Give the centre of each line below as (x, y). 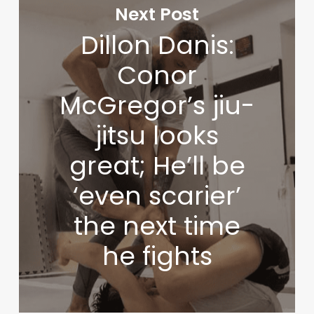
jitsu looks (157, 136)
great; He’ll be (157, 166)
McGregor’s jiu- (157, 106)
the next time (157, 226)
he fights (157, 257)
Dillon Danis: (157, 46)
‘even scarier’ (157, 196)
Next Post (157, 14)
